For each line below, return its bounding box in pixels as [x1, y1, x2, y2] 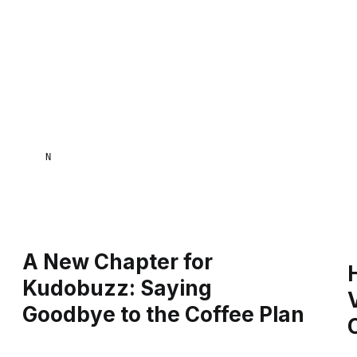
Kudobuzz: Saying [22, 276, 212, 301]
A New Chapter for [22, 249, 213, 275]
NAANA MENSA [45, 151, 143, 163]
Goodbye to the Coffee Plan [22, 302, 304, 328]
